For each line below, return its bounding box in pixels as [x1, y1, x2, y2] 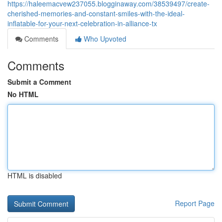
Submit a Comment [7, 77, 71, 87]
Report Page [175, 198, 215, 208]
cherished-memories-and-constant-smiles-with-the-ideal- [7, 8, 185, 18]
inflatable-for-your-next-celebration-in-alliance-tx [7, 18, 157, 28]
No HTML [7, 89, 39, 99]
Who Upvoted [82, 34, 126, 44]
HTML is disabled [7, 170, 62, 180]
